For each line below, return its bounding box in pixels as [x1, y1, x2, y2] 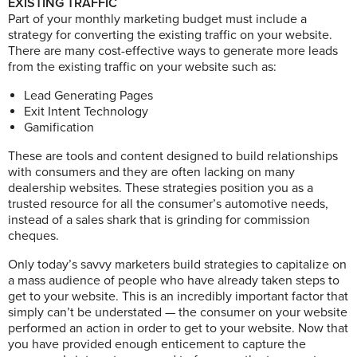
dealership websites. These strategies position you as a [8, 180, 313, 197]
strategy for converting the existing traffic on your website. [8, 27, 332, 44]
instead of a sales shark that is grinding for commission [8, 212, 310, 229]
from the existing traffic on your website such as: [8, 59, 277, 76]
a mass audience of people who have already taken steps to [8, 273, 339, 289]
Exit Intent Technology [24, 104, 148, 120]
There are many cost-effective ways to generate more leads [8, 43, 338, 60]
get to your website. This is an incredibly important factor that [8, 288, 348, 305]
